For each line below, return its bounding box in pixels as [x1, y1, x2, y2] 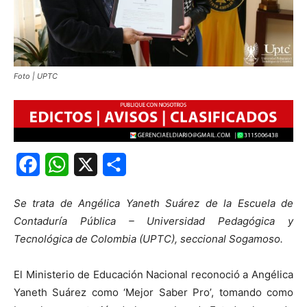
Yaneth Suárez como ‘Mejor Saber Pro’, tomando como [14, 286, 293, 299]
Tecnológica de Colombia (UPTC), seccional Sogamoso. [14, 232, 283, 246]
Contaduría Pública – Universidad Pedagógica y [14, 214, 293, 228]
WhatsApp [69, 158, 122, 172]
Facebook [40, 158, 91, 172]
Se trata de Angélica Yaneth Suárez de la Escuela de [14, 197, 293, 210]
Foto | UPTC [14, 71, 58, 81]
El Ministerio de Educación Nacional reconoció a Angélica [14, 268, 293, 282]
